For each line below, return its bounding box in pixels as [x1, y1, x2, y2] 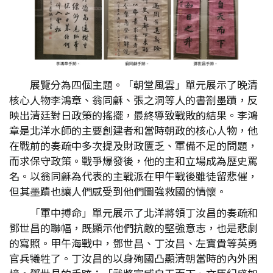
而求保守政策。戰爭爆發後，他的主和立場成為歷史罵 [9, 153, 258, 168]
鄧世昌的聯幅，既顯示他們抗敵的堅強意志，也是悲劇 [9, 220, 258, 235]
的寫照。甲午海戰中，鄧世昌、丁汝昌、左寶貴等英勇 [9, 235, 258, 250]
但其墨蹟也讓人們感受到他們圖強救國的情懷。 [9, 183, 227, 199]
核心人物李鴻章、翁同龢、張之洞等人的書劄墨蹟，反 [9, 92, 258, 107]
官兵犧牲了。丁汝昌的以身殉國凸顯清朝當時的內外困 [9, 250, 258, 266]
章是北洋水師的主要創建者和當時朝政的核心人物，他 [9, 122, 258, 138]
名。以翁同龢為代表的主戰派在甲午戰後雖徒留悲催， [9, 168, 258, 183]
